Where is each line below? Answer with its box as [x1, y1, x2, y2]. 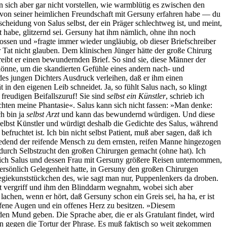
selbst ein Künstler [107, 91, 166, 100]
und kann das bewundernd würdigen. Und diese [59, 109, 215, 119]
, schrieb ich [166, 91, 204, 100]
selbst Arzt [26, 109, 59, 119]
